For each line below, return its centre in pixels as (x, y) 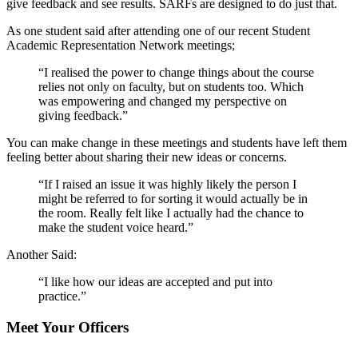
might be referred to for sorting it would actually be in (173, 198)
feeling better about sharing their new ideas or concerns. (147, 157)
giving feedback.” (83, 115)
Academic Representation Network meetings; (121, 45)
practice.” (62, 296)
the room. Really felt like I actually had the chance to (171, 213)
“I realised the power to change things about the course (176, 72)
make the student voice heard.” (116, 227)
